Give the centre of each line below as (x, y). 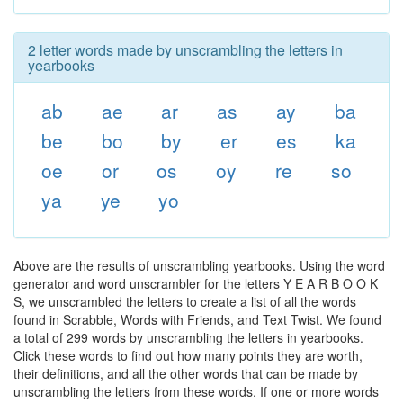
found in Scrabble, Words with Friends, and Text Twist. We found (197, 319)
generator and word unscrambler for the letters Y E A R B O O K (196, 283)
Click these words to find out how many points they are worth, (188, 355)
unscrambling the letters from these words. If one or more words (196, 391)
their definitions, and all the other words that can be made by (186, 373)
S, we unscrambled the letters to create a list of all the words (185, 301)
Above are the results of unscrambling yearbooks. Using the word (199, 265)
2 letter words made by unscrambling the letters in (185, 50)
